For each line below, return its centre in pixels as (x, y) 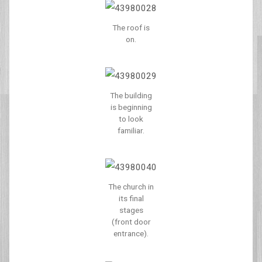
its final (131, 198)
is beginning (131, 107)
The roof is (131, 27)
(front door (131, 222)
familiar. (131, 130)
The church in (131, 187)
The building (131, 95)
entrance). (131, 233)
